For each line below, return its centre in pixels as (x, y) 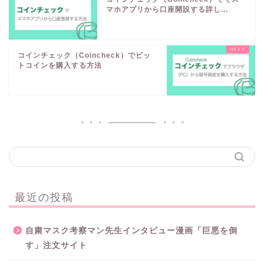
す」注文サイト (56, 246)
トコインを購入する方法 (60, 66)
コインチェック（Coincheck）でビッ (84, 56)
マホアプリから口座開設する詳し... (167, 10)
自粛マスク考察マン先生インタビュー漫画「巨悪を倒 (131, 231)
